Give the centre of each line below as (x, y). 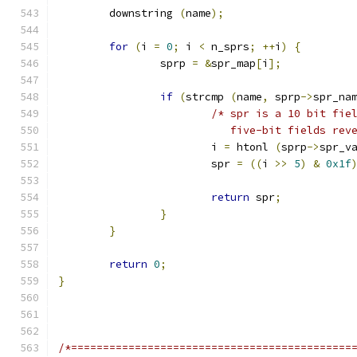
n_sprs (227, 47)
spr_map (233, 63)
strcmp (208, 97)
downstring (144, 13)
